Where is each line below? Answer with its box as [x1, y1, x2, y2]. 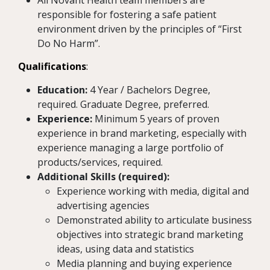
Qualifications [18, 60, 86, 74]
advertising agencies [57, 199, 149, 213]
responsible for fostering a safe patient [37, 8, 216, 22]
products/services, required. [37, 155, 163, 169]
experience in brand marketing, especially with [37, 127, 246, 140]
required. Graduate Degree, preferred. [37, 98, 209, 111]
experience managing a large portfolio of [37, 141, 224, 155]
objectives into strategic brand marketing [57, 228, 243, 242]
